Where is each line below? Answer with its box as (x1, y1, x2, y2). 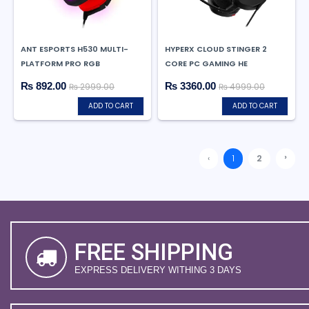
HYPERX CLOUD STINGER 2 (165, 43, 267, 54)
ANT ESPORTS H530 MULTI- (21, 43, 128, 54)
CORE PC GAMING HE (165, 58, 248, 69)
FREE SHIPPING (74, 239, 233, 266)
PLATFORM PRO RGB (21, 58, 100, 69)
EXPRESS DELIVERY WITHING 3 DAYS (74, 265, 241, 275)
